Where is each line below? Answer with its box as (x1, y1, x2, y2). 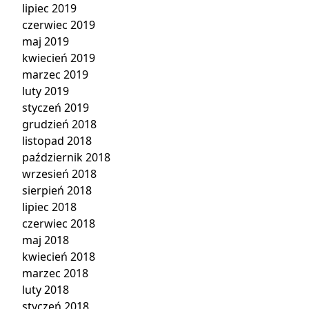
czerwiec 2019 (22, 17, 95, 32)
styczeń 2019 (22, 100, 89, 115)
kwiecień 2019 (22, 50, 95, 66)
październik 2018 (22, 150, 110, 165)
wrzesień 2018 (22, 166, 97, 181)
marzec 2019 (22, 67, 88, 82)
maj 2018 (22, 232, 69, 248)
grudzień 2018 (22, 117, 97, 132)
